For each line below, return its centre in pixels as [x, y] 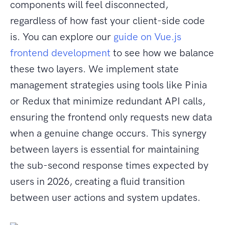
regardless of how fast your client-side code [107, 21]
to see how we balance [162, 53]
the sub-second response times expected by [109, 165]
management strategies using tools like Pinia [108, 85]
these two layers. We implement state [94, 69]
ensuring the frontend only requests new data [111, 117]
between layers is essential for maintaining [104, 149]
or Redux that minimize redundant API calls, [108, 101]
